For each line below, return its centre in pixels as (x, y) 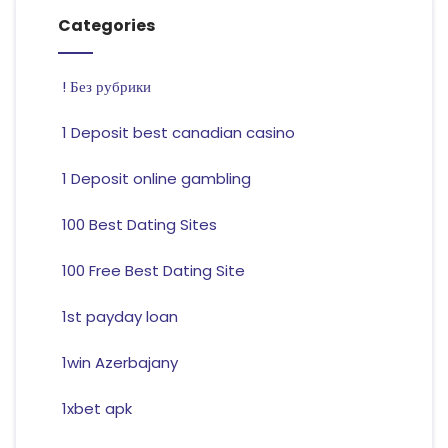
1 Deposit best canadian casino (178, 133)
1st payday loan (119, 317)
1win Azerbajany (119, 363)
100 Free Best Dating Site (153, 271)
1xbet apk (96, 409)
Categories (106, 26)
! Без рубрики (106, 87)
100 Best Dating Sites (139, 225)
